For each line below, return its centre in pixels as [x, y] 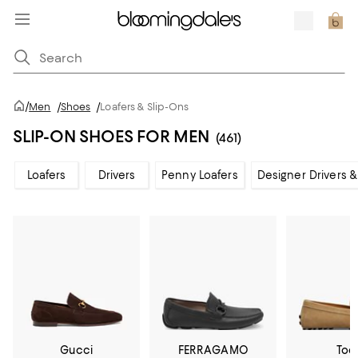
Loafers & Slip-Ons [145, 107]
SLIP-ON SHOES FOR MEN [111, 136]
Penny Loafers [200, 175]
